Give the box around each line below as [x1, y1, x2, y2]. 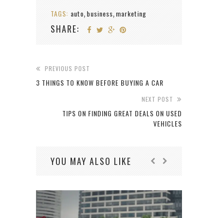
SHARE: [51, 22, 79, 35]
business [87, 8, 113, 18]
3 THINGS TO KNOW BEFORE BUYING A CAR [36, 77, 163, 88]
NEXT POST [142, 94, 173, 103]
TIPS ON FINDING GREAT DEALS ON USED [62, 108, 182, 118]
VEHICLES [153, 118, 182, 128]
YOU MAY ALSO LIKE [51, 154, 131, 167]
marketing [116, 8, 146, 18]
